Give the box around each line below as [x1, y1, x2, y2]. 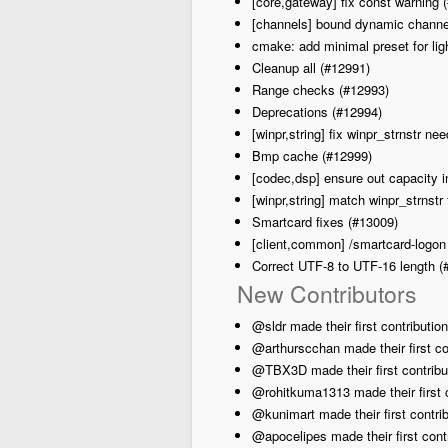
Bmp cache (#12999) [252, 146, 372, 165]
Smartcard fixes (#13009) [252, 212, 398, 231]
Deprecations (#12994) [252, 102, 382, 121]
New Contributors [237, 277, 417, 310]
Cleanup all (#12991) [252, 58, 370, 77]
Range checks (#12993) [252, 80, 389, 99]
